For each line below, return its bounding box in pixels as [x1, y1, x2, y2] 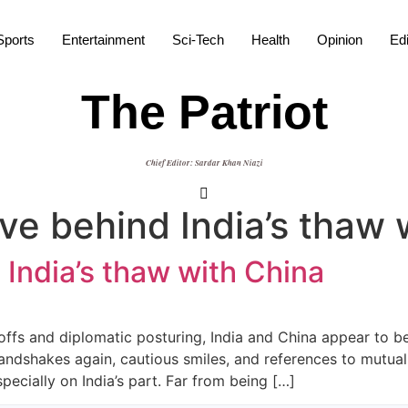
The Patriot [80, 86, 328, 138]
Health [251, 32, 290, 47]
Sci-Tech [172, 32, 224, 47]
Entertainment [62, 32, 145, 47]
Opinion [317, 32, 362, 47]
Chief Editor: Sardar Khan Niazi [145, 157, 263, 168]
